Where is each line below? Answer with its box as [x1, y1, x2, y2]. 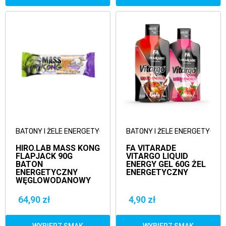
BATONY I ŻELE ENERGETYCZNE [16, 127, 117, 136]
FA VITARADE [126, 143, 176, 153]
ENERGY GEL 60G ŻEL [126, 159, 206, 169]
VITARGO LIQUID [126, 151, 188, 161]
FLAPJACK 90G [16, 151, 73, 161]
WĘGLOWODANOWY [16, 176, 91, 185]
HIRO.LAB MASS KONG [16, 143, 100, 153]
